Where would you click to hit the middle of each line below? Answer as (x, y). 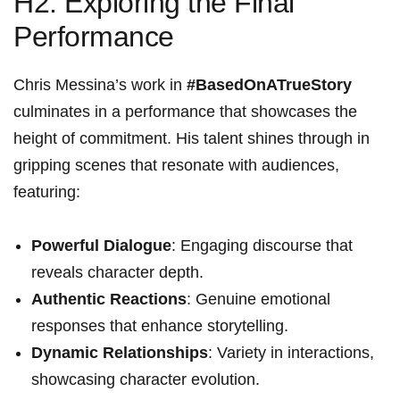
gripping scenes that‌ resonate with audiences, (176, 166)
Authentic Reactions (109, 300)
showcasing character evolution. (146, 380)
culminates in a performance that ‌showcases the (185, 112)
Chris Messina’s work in (100, 85)
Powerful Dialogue (101, 246)
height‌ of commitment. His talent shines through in (192, 139)
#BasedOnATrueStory (269, 85)
